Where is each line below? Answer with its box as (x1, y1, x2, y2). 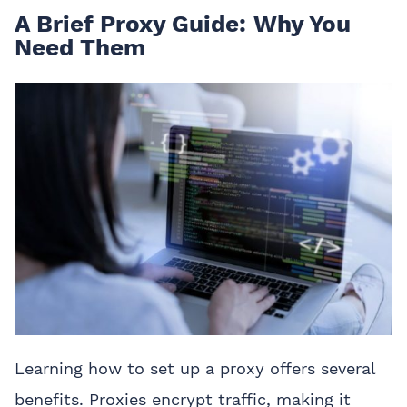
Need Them (15, 34, 145, 61)
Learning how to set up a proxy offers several (15, 358, 375, 378)
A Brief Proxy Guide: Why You (15, 10, 351, 37)
